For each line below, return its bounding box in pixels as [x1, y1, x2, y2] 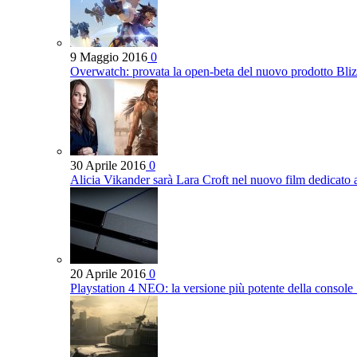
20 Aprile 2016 [70, 267, 146, 281]
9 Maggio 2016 [70, 50, 147, 65]
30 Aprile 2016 [70, 159, 146, 173]
